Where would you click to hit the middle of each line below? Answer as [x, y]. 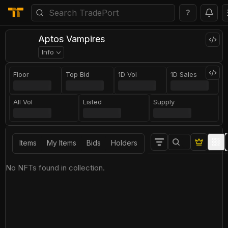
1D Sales [184, 74]
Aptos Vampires [72, 39]
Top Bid [78, 74]
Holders [124, 143]
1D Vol [127, 74]
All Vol [23, 102]
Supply [164, 102]
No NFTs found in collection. [55, 168]
